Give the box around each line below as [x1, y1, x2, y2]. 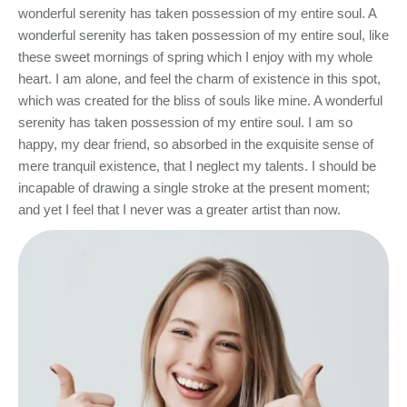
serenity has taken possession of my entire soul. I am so [18, 114, 352, 131]
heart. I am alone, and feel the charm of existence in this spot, [18, 71, 381, 87]
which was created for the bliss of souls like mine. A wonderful [18, 93, 382, 109]
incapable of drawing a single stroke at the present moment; [18, 180, 370, 196]
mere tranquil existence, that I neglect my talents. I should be [18, 158, 376, 174]
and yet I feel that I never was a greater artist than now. [18, 202, 341, 218]
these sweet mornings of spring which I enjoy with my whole [18, 49, 372, 65]
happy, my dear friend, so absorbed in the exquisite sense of [18, 136, 373, 153]
